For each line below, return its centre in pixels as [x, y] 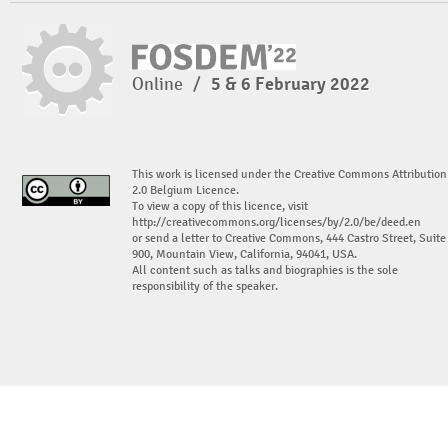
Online [159, 84]
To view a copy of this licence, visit [220, 206]
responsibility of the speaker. [205, 286]
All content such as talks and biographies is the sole [265, 270]
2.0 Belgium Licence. [185, 190]
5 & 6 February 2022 [290, 84]
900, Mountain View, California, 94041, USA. [244, 254]
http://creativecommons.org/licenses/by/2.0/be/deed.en [276, 222]
